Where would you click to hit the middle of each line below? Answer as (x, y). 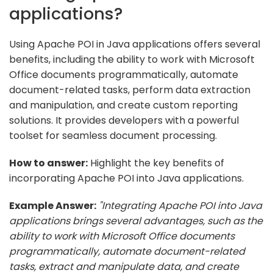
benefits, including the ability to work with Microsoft (132, 59)
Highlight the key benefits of (156, 163)
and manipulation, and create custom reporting (123, 105)
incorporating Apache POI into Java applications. (126, 178)
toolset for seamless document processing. (113, 135)
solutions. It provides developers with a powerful (124, 120)
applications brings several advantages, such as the (136, 221)
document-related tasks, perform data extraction (130, 90)
